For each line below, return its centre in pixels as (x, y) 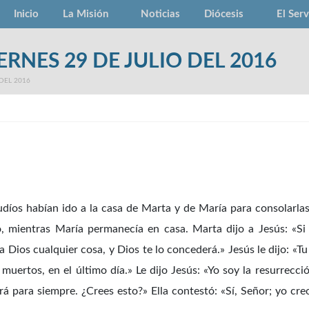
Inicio (26, 14)
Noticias (161, 14)
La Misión (85, 14)
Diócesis (224, 14)
